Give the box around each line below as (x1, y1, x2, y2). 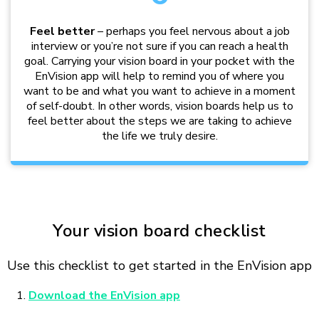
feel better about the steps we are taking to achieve (27, 113, 292, 130)
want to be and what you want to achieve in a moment (23, 83, 296, 100)
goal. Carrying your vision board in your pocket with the (24, 53, 295, 70)
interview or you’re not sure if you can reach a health (31, 38, 288, 55)
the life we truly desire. (101, 128, 218, 145)
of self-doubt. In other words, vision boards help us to (26, 98, 293, 115)
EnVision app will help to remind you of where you (35, 68, 284, 85)
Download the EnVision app (28, 288, 180, 304)
